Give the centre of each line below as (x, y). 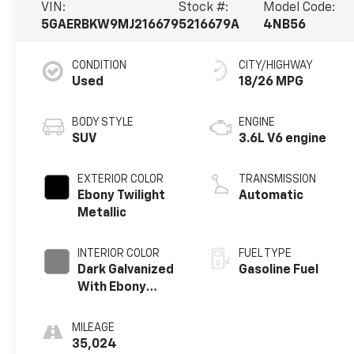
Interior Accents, (130, 305)
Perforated (113, 322)
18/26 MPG (271, 82)
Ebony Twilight (122, 196)
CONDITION (100, 65)
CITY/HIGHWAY (276, 65)
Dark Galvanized (126, 270)
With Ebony (112, 287)
